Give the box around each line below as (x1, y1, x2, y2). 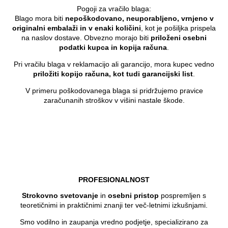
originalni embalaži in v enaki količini (12, 24, 141, 33)
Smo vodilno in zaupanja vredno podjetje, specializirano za (20, 218, 208, 226)
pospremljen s (159, 191, 206, 200)
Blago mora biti (14, 14, 65, 23)
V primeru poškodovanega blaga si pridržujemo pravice (25, 87, 203, 95)
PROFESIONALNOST (78, 176, 150, 184)
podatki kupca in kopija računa (59, 43, 167, 52)
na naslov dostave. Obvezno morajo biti (21, 34, 151, 42)
